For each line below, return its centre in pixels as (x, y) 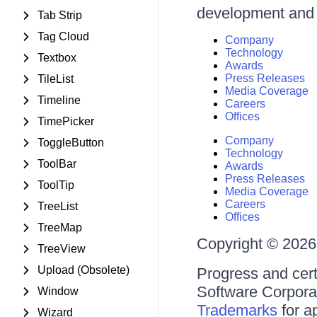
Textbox (57, 58)
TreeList (58, 206)
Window (58, 291)
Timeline (59, 100)
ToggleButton (71, 143)
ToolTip (56, 185)
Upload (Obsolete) (83, 270)
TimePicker (66, 121)
